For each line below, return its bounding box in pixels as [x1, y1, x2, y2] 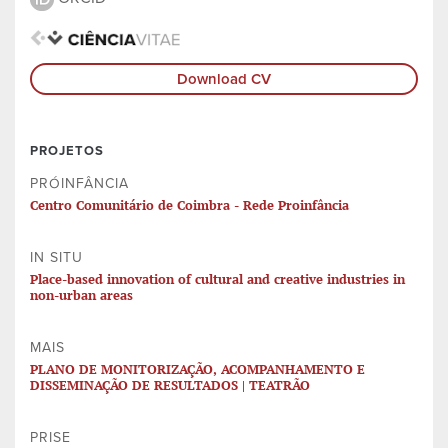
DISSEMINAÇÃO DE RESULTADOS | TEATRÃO [30, 376, 310, 395]
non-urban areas [30, 286, 133, 305]
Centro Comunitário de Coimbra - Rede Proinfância [30, 196, 349, 215]
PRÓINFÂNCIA [30, 175, 129, 193]
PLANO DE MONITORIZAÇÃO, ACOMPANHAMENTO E [30, 360, 365, 379]
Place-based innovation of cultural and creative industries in [30, 270, 405, 289]
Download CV [177, 70, 271, 89]
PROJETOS [30, 143, 104, 160]
